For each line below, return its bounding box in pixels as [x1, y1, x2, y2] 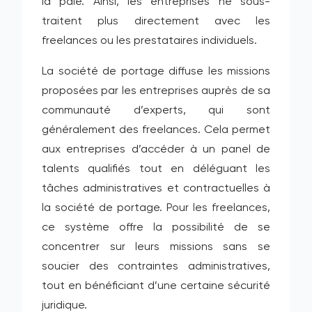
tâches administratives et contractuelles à [42, 183, 270, 194]
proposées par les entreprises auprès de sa [42, 86, 270, 97]
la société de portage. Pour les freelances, [42, 203, 270, 214]
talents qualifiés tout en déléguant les [42, 164, 270, 175]
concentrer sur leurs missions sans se [42, 242, 270, 253]
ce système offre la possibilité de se [42, 222, 270, 233]
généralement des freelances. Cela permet [42, 125, 270, 136]
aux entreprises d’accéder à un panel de [42, 144, 270, 155]
